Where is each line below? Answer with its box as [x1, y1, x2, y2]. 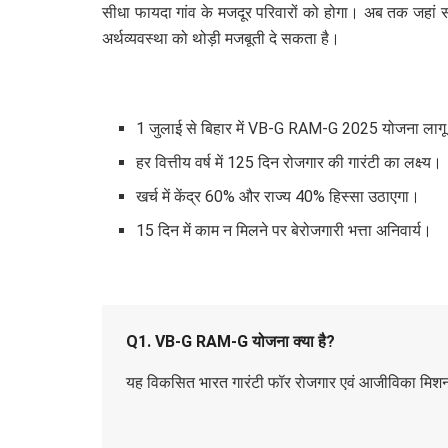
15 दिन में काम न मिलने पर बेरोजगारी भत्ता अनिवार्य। [136, 221, 433, 241]
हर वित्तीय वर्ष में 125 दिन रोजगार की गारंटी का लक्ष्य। [136, 153, 443, 173]
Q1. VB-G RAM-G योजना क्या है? [126, 332, 335, 352]
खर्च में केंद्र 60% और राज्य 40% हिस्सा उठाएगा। [136, 187, 421, 207]
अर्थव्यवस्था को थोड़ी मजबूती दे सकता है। [102, 28, 340, 48]
